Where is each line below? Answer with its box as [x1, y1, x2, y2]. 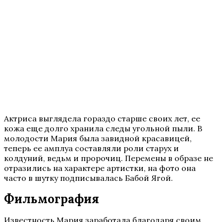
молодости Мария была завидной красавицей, [4, 133, 192, 144]
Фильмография [4, 191, 99, 207]
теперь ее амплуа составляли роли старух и [4, 143, 179, 154]
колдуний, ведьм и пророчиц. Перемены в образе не [4, 153, 213, 164]
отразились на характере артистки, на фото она [4, 163, 196, 173]
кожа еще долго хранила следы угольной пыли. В [4, 123, 202, 134]
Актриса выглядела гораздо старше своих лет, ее [4, 113, 200, 124]
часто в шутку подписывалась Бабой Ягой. [4, 173, 173, 183]
